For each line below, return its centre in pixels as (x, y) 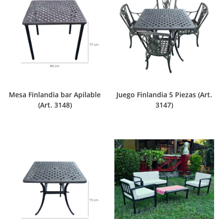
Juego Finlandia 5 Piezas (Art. (164, 94)
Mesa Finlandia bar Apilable (55, 94)
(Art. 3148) (55, 105)
